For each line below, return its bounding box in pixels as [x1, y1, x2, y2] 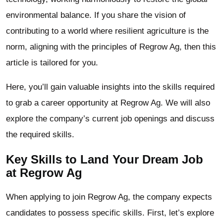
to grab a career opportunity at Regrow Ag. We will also [6, 98, 210, 108]
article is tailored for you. [6, 58, 98, 67]
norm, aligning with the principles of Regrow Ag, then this [6, 42, 216, 52]
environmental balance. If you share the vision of [6, 10, 186, 20]
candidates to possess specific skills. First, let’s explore [6, 208, 214, 218]
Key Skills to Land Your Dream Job [6, 152, 203, 166]
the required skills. [6, 130, 74, 139]
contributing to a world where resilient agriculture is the [6, 26, 209, 36]
